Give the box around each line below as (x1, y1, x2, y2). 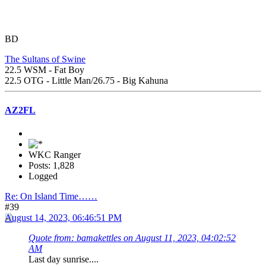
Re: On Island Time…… (5, 191, 97, 201)
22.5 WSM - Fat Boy (5, 65, 84, 75)
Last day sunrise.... (28, 254, 99, 264)
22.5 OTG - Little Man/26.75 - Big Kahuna (5, 75, 168, 86)
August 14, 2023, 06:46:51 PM (5, 212, 122, 223)
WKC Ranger (28, 149, 81, 160)
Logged (28, 170, 58, 181)
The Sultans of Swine (5, 54, 85, 65)
